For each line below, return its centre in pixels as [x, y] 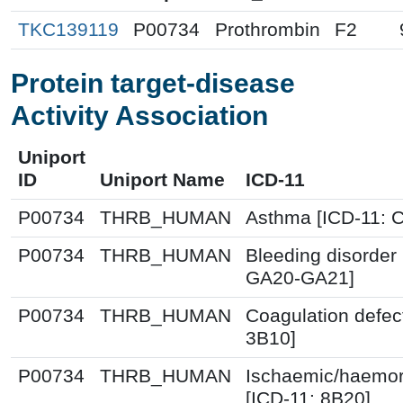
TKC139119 [68, 29]
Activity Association [139, 115]
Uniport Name [162, 179]
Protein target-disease [153, 83]
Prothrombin [268, 29]
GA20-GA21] [300, 278]
